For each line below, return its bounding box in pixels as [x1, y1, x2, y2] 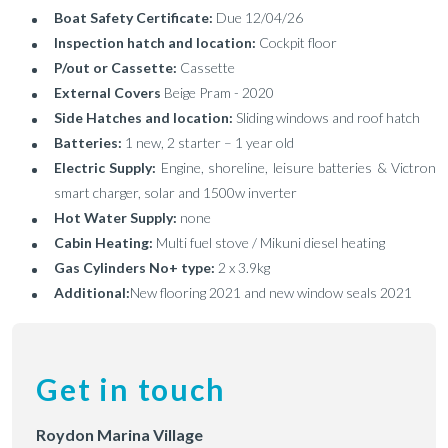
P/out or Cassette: [54, 59, 180, 76]
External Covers [54, 84, 164, 101]
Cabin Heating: [54, 234, 156, 251]
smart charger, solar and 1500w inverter [54, 184, 297, 201]
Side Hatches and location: [54, 109, 236, 126]
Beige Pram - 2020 [164, 84, 274, 101]
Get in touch [36, 371, 226, 407]
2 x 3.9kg [218, 259, 270, 276]
